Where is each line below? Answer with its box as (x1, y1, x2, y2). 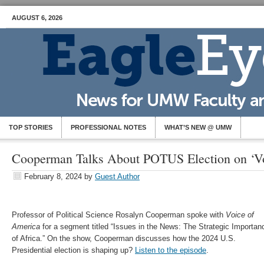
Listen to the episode (135, 246, 206, 255)
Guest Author (95, 172, 140, 181)
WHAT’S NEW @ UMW (164, 124, 232, 131)
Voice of (226, 210, 254, 219)
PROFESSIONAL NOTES (71, 124, 146, 131)
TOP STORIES (9, 124, 52, 131)
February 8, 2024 (24, 172, 82, 181)
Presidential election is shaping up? (12, 246, 135, 255)
